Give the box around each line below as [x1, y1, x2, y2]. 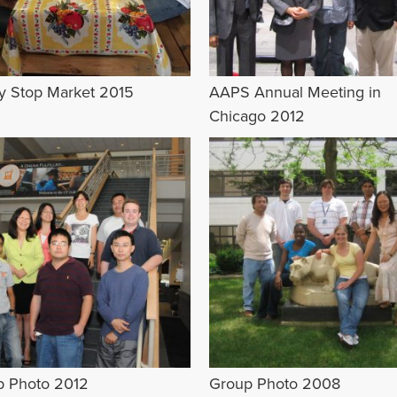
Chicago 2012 [208, 105, 305, 128]
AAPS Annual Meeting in [208, 81, 381, 105]
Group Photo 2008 [208, 371, 340, 395]
